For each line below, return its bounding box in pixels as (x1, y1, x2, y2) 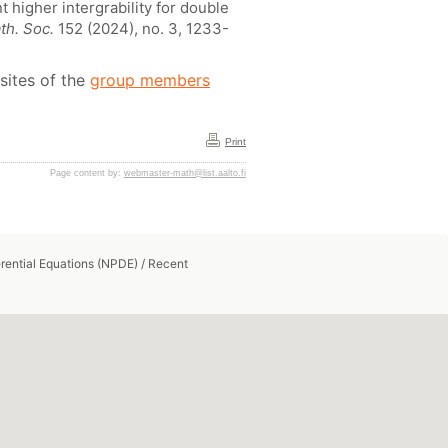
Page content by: (50, 168, 124, 178)
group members (90, 70, 210, 90)
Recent (148, 256, 188, 271)
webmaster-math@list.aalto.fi (124, 168, 246, 178)
